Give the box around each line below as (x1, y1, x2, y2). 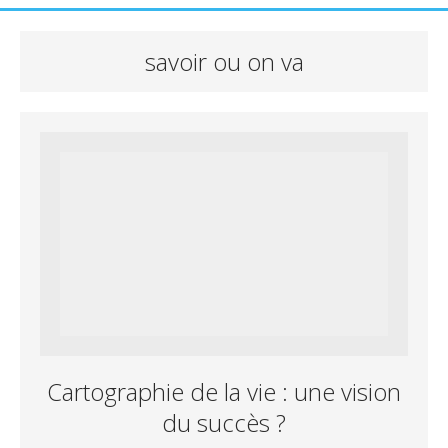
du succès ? (162, 406, 286, 440)
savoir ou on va (144, 44, 304, 78)
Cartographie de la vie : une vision (47, 375, 401, 409)
